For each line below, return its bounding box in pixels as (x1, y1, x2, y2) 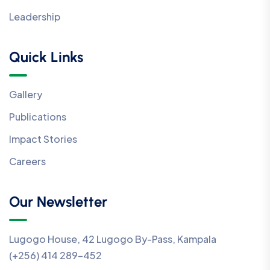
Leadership (9, 10, 60, 24)
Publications (9, 110, 66, 124)
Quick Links (9, 48, 83, 66)
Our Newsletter (9, 193, 107, 211)
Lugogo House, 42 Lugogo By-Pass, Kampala (9, 233, 216, 246)
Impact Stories (9, 133, 77, 146)
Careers (9, 155, 46, 168)
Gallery (9, 88, 42, 101)
